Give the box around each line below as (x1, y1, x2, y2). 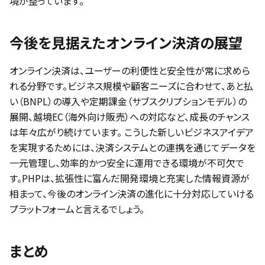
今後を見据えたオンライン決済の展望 (9, 32, 243, 53)
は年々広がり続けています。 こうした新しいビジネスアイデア (9, 125, 254, 139)
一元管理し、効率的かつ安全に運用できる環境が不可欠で (9, 156, 244, 170)
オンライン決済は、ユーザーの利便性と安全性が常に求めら (9, 63, 250, 77)
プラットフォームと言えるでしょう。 (9, 202, 144, 216)
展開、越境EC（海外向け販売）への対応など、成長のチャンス (9, 109, 250, 124)
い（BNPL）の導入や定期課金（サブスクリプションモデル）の (9, 94, 247, 108)
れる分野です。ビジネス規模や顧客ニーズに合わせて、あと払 (9, 79, 253, 93)
